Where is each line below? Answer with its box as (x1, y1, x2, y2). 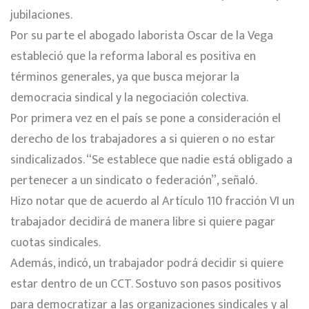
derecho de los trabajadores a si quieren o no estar (10, 128, 275, 150)
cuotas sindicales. (10, 232, 101, 253)
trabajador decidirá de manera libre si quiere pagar (10, 211, 275, 232)
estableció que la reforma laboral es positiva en (10, 46, 256, 67)
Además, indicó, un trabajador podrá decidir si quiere (10, 252, 283, 274)
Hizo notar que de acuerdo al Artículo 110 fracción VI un (10, 190, 295, 212)
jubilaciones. (10, 4, 72, 26)
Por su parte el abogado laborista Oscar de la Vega (10, 25, 273, 46)
